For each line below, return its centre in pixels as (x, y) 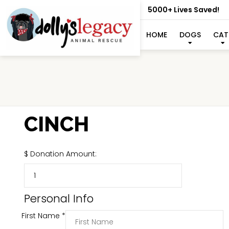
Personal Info (59, 198)
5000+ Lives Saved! (183, 9)
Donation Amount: (63, 154)
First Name (42, 215)
